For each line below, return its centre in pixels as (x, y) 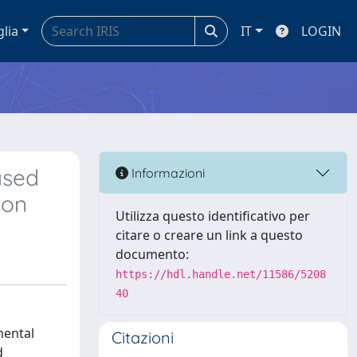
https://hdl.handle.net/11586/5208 (221, 274)
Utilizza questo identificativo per (213, 216)
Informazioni (167, 173)
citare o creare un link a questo (209, 235)
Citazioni (143, 337)
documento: (152, 254)
